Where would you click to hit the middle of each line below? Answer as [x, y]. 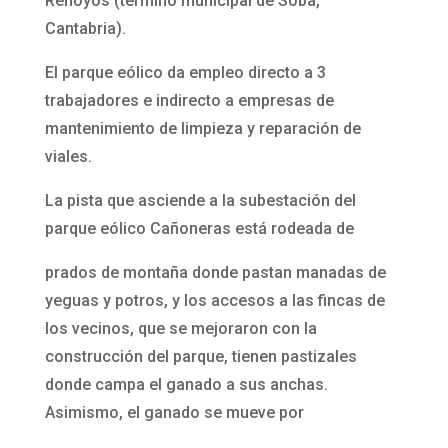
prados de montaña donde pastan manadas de [215, 273]
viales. [68, 157]
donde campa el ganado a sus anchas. [186, 385]
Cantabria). [85, 29]
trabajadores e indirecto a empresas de [189, 101]
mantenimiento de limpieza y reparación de [202, 129]
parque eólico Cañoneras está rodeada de [199, 229]
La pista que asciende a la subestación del [200, 201]
